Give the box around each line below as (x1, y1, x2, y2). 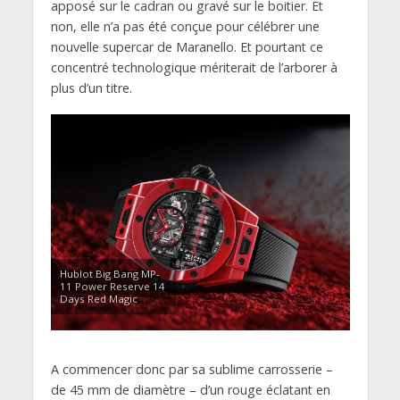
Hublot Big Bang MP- (59, 267, 160, 281)
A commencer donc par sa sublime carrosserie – (50, 361, 333, 379)
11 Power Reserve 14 (59, 279, 165, 294)
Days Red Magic (59, 292, 137, 306)
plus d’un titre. (50, 79, 132, 96)
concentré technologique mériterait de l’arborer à (50, 58, 337, 76)
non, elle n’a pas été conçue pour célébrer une (50, 17, 320, 35)
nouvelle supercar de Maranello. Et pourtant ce (50, 37, 323, 55)
